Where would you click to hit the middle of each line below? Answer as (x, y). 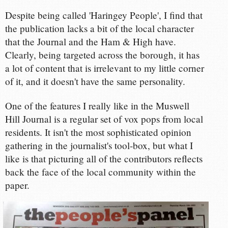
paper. (18, 185)
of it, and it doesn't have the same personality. (95, 81)
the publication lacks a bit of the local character (100, 28)
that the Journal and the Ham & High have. (91, 42)
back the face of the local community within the (101, 172)
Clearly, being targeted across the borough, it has (103, 55)
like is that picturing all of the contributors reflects (104, 159)
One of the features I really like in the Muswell (97, 106)
